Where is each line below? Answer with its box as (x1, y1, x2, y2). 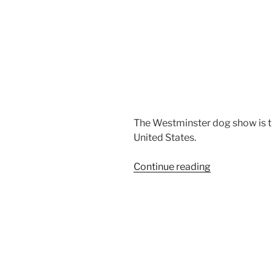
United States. (134, 132, 196, 144)
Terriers (210, 175, 244, 187)
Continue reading (134, 161, 211, 173)
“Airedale (210, 160, 251, 172)
